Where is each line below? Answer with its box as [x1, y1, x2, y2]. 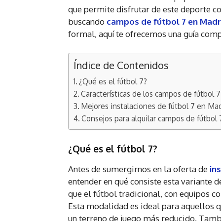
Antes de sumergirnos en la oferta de [68, 164, 210, 175]
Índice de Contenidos [74, 59, 169, 72]
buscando [68, 16, 107, 27]
